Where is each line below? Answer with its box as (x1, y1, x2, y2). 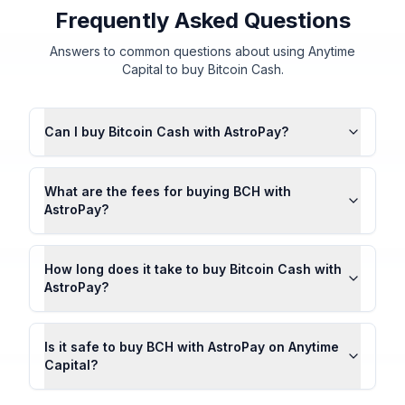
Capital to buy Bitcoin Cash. (121, 61, 284, 77)
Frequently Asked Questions (54, 7, 351, 33)
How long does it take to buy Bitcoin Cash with (44, 261, 342, 277)
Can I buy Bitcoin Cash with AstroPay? (44, 124, 288, 139)
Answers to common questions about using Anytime (50, 43, 355, 59)
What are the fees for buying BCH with (44, 184, 291, 199)
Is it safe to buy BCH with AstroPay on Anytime (44, 339, 339, 354)
